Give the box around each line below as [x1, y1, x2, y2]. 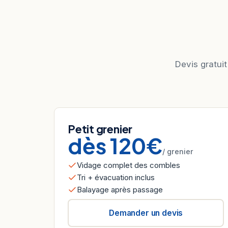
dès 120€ [68, 132, 162, 159]
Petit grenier [68, 122, 133, 136]
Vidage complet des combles [77, 160, 180, 170]
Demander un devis [108, 208, 183, 218]
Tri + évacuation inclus [77, 172, 155, 182]
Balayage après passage [77, 184, 163, 194]
